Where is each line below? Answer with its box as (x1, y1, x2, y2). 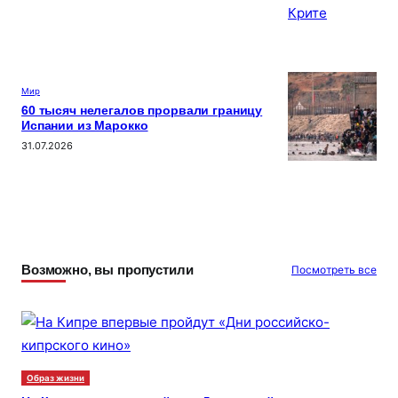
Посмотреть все (291, 263, 377, 277)
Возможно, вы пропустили (21, 261, 194, 277)
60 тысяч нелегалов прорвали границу (21, 104, 263, 118)
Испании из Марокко (21, 119, 148, 133)
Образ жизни (27, 373, 84, 384)
